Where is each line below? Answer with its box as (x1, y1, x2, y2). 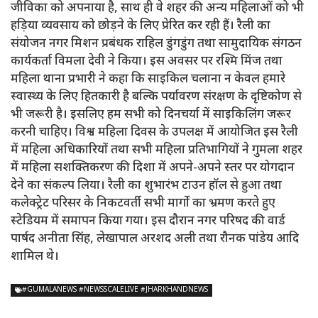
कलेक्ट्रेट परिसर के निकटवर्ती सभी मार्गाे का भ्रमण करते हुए (11, 195, 275, 212)
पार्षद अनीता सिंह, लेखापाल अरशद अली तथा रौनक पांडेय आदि (11, 231, 299, 247)
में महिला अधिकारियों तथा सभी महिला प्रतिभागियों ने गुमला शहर (11, 142, 302, 158)
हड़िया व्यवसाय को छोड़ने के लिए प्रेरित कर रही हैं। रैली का (11, 18, 270, 34)
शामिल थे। (11, 248, 59, 265)
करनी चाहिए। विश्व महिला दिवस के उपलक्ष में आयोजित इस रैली (11, 124, 298, 141)
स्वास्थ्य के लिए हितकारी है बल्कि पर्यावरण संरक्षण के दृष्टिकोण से (11, 89, 302, 105)
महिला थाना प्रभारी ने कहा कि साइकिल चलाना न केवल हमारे (11, 71, 285, 87)
